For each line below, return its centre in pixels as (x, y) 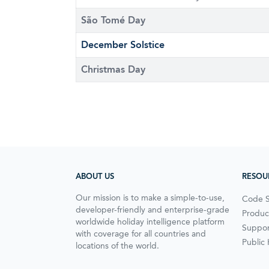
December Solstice (123, 45)
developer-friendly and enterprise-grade (153, 210)
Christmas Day (113, 69)
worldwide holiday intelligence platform (150, 222)
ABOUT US (95, 176)
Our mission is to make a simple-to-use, (150, 198)
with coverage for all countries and (141, 234)
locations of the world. (117, 246)
